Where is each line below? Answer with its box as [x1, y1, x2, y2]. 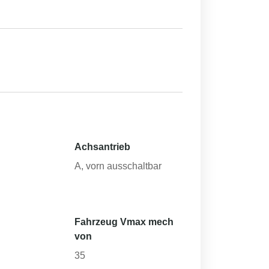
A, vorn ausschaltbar [74, 161, 162, 171]
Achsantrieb [74, 142, 131, 152]
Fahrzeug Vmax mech [74, 217, 174, 227]
